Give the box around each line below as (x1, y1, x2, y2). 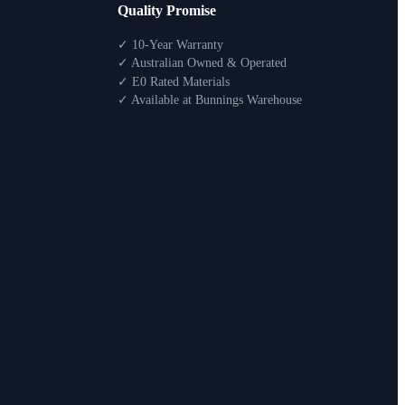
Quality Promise (117, 2, 216, 18)
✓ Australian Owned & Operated (117, 55, 287, 70)
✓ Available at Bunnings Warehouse (117, 92, 302, 107)
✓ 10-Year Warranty (117, 37, 223, 52)
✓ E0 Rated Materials (117, 74, 230, 89)
